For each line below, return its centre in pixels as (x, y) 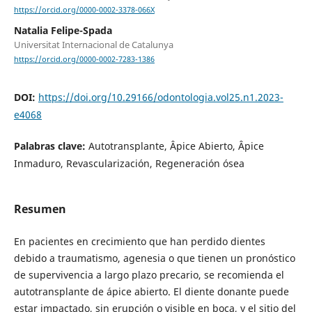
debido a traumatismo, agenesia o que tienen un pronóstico (154, 258)
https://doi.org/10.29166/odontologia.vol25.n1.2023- (161, 97)
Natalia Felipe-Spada (63, 31)
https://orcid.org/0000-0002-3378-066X (84, 10)
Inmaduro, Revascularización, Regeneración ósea (129, 164)
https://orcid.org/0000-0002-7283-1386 (84, 60)
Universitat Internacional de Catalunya (93, 45)
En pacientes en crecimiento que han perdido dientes (139, 242)
